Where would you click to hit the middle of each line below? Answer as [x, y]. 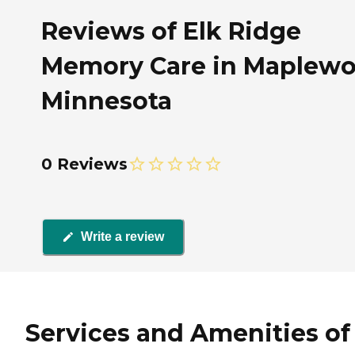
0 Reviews [84, 164]
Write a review [122, 237]
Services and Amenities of [188, 334]
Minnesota [107, 101]
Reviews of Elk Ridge [171, 31]
